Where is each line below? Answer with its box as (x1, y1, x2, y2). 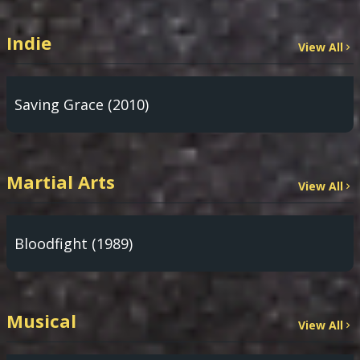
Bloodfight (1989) (14, 234, 133, 253)
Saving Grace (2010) (14, 95, 149, 114)
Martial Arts (6, 170, 115, 194)
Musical (6, 309, 76, 333)
